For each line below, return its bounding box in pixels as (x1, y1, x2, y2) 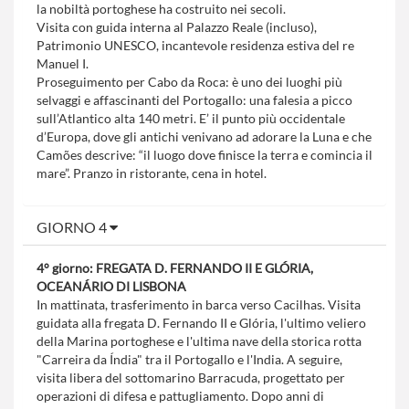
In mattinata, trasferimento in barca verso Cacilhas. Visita (37, 296, 361, 312)
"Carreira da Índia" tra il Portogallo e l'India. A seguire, (37, 351, 342, 367)
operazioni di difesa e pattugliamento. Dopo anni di (37, 387, 324, 404)
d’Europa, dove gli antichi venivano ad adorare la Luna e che (37, 128, 372, 144)
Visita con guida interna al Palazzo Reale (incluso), (37, 18, 317, 35)
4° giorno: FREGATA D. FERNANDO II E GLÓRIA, (37, 259, 313, 276)
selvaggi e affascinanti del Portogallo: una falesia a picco (37, 91, 352, 108)
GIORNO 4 (37, 217, 110, 236)
